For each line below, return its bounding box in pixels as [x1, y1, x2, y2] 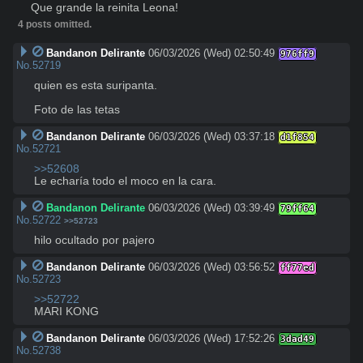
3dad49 [280, 333, 314, 344]
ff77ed [280, 262, 314, 273]
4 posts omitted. [18, 18, 92, 30]
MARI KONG [34, 305, 99, 318]
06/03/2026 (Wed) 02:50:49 [147, 46, 275, 59]
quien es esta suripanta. [34, 79, 160, 92]
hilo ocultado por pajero [34, 233, 155, 246]
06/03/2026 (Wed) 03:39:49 [147, 201, 275, 214]
